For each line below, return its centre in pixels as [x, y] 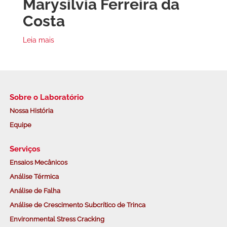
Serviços [25, 149]
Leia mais [39, 40]
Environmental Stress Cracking [57, 219]
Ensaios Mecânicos [38, 162]
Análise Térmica [34, 176]
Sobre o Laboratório [46, 97]
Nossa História [31, 110]
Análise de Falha [35, 191]
